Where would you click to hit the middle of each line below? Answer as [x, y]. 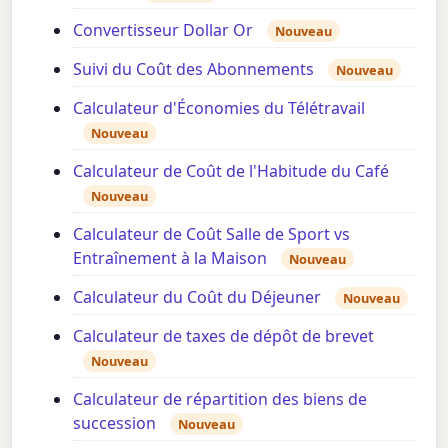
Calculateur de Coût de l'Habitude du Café [231, 170]
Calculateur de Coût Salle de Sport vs [212, 233]
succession [115, 422]
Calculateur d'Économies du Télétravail [219, 107]
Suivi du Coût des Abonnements [194, 68]
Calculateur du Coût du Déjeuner [197, 296]
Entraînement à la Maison [170, 257]
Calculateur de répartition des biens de [220, 398]
